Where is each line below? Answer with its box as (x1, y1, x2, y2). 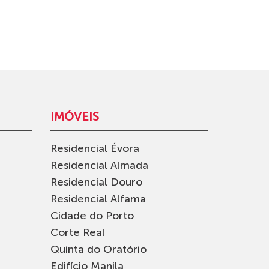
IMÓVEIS (50, 109, 99, 124)
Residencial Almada (50, 158, 148, 172)
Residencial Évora (50, 141, 139, 155)
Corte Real (50, 225, 105, 239)
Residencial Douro (50, 175, 142, 189)
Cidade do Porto (50, 208, 134, 222)
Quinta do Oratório (50, 242, 147, 256)
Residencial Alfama (50, 192, 146, 205)
